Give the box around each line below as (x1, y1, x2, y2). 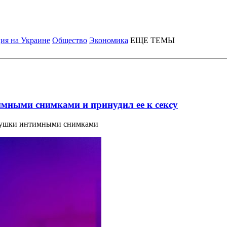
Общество (52, 36, 87, 45)
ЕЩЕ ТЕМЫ (130, 36, 175, 45)
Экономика (89, 36, 128, 45)
